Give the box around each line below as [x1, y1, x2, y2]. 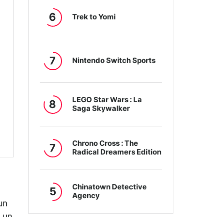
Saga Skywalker [72, 105, 130, 112]
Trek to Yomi [72, 13, 116, 21]
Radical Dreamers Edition [72, 148, 162, 156]
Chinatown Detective [72, 183, 147, 191]
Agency [72, 192, 100, 200]
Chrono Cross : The [72, 139, 139, 147]
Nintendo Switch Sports [72, 57, 156, 64]
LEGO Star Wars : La [72, 96, 142, 104]
